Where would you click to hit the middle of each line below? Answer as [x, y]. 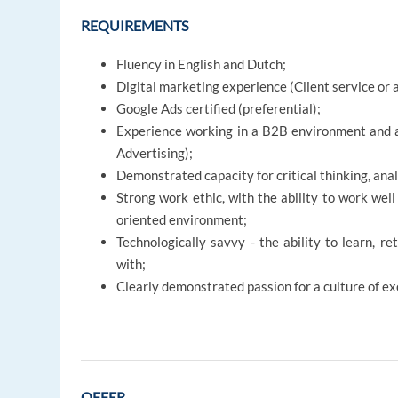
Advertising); [155, 153]
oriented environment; [182, 220]
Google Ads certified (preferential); [219, 109]
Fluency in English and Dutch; [202, 64]
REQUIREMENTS [135, 26]
